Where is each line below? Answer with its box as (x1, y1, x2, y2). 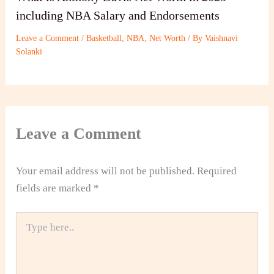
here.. (15, 225, 35, 235)
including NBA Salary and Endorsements (16, 9, 220, 23)
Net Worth (149, 34, 186, 43)
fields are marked (16, 182, 94, 194)
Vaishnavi (205, 34, 239, 43)
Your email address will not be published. (16, 165, 195, 177)
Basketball (86, 34, 122, 43)
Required (197, 165, 237, 177)
